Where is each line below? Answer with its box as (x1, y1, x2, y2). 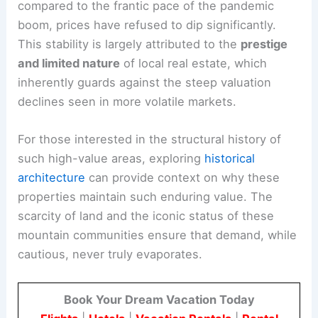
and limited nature (18, 55, 121, 70)
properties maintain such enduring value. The (18, 189, 273, 204)
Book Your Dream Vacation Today (63, 292, 255, 307)
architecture (18, 170, 86, 185)
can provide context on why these (85, 170, 280, 185)
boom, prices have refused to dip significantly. (18, 17, 277, 32)
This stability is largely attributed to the (18, 36, 241, 51)
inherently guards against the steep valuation (18, 75, 272, 89)
